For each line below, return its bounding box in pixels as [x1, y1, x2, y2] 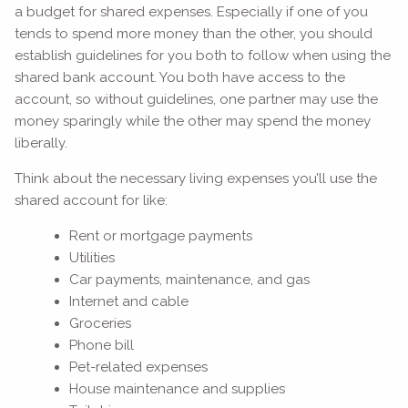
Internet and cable [69, 292, 193, 310]
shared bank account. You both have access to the [15, 68, 346, 86]
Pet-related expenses [69, 358, 212, 375]
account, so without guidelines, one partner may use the [15, 90, 379, 107]
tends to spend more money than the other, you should [15, 25, 373, 42]
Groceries [69, 314, 136, 331]
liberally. [15, 134, 72, 151]
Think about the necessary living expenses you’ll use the [15, 169, 378, 187]
